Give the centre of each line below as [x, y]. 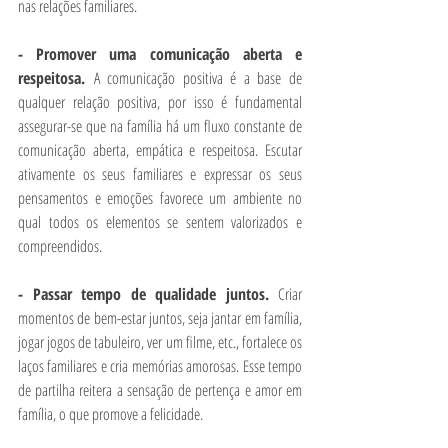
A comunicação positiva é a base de [198, 78]
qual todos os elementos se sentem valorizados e [160, 222]
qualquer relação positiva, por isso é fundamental [160, 102]
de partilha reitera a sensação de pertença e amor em [160, 390]
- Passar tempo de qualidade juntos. [148, 294]
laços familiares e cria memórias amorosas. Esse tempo [160, 366]
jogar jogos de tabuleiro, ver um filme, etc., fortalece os [160, 342]
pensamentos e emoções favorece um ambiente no [160, 198]
